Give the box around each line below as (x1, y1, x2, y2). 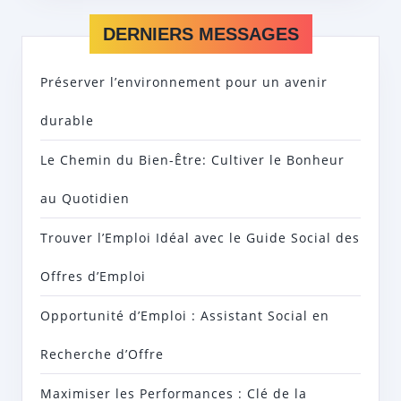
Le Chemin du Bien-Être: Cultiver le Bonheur (40, 151, 345, 169)
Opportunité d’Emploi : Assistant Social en (40, 307, 329, 325)
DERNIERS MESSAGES (102, 24, 299, 45)
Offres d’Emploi (40, 268, 146, 286)
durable (40, 112, 94, 130)
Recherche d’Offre (40, 346, 164, 363)
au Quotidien (40, 190, 130, 208)
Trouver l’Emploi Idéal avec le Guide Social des (40, 229, 360, 247)
